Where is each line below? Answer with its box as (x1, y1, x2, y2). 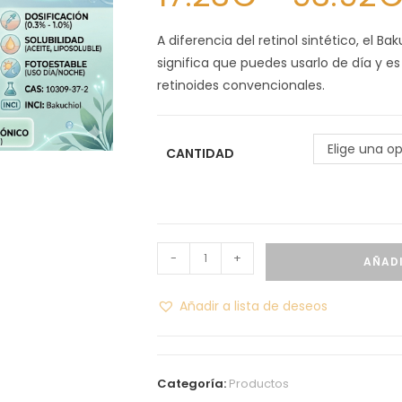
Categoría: (157, 374, 230, 392)
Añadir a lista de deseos (179, 296, 328, 315)
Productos (229, 374, 290, 392)
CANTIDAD (166, 144, 235, 162)
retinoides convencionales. (157, 75, 326, 94)
